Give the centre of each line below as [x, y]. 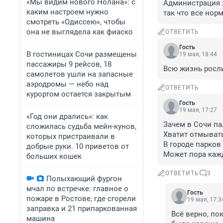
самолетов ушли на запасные [80, 74]
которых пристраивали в [71, 136]
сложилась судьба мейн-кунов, [81, 126]
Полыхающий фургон [84, 179]
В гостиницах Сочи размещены [82, 54]
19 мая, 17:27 [198, 110]
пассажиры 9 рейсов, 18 [69, 64]
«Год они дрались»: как [67, 116]
